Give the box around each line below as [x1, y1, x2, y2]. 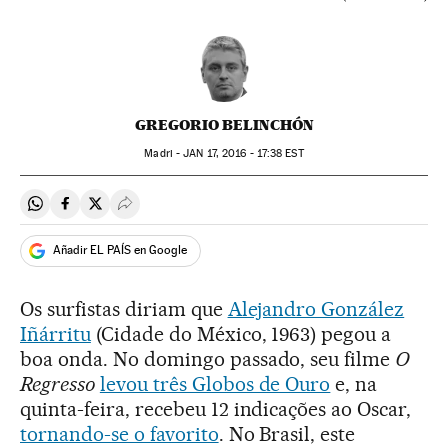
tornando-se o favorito [20, 421, 219, 446]
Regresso [20, 371, 95, 396]
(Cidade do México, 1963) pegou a [90, 321, 392, 346]
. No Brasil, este [218, 421, 356, 446]
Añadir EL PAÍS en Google [53, 243, 187, 258]
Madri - [144, 146, 184, 160]
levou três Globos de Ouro [99, 371, 331, 396]
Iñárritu [20, 321, 91, 346]
